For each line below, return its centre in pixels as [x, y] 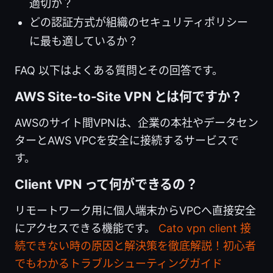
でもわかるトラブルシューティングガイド [119, 263]
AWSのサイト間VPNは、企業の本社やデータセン [136, 122]
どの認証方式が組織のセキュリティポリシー [139, 22]
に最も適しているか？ [84, 41]
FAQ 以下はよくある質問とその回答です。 [119, 70]
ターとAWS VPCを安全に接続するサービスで [127, 140]
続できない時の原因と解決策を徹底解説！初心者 [135, 246]
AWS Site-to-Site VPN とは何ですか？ [129, 96]
